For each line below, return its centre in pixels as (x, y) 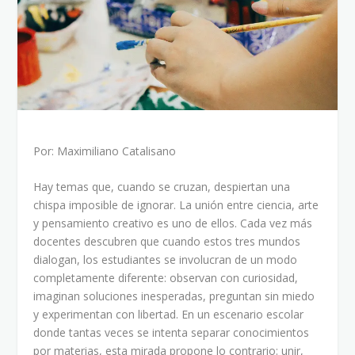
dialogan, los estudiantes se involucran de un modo (166, 260)
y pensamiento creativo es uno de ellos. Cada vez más (173, 223)
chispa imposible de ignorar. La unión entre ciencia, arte (176, 205)
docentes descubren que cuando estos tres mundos (167, 242)
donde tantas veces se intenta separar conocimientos (172, 333)
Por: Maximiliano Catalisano (105, 151)
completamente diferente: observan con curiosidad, (166, 278)
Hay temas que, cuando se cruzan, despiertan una (162, 187)
